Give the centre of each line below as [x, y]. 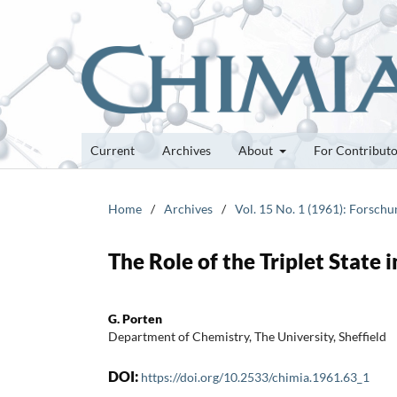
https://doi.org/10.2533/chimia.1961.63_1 [255, 377]
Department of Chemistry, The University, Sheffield [247, 336]
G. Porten [135, 318]
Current [113, 150]
